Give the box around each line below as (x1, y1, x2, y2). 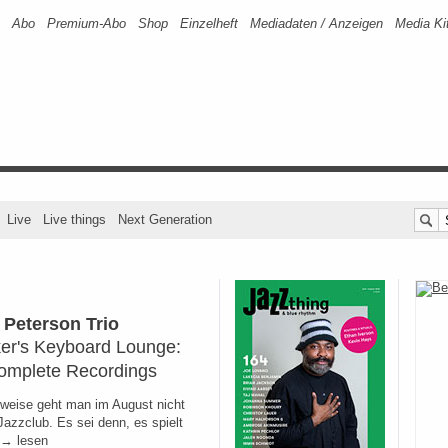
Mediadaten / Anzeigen (250, 16, 383, 31)
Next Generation (118, 212, 212, 227)
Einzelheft (180, 16, 238, 31)
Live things (43, 212, 106, 227)
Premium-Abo (47, 16, 126, 31)
